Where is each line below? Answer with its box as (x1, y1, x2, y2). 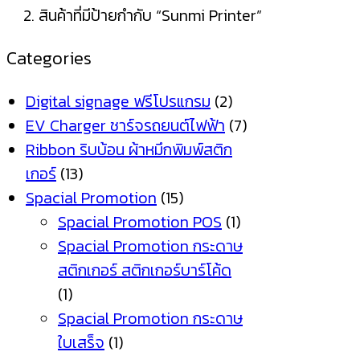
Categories (6, 45, 92, 72)
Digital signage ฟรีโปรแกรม (26, 89, 211, 114)
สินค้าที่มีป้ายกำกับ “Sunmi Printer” (39, 3, 262, 28)
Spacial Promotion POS (58, 210, 222, 235)
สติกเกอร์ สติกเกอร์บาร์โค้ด (58, 258, 231, 283)
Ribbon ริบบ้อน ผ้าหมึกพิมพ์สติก (26, 137, 232, 162)
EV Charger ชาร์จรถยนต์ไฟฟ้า (26, 113, 225, 138)
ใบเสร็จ (58, 330, 104, 355)
